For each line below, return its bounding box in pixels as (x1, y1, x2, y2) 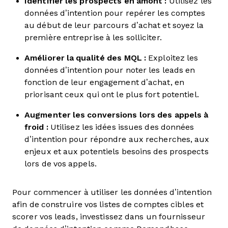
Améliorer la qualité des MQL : (24, 53, 147, 62)
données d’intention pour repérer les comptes (24, 9, 206, 17)
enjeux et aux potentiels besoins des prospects (24, 147, 209, 156)
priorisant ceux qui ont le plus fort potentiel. (24, 90, 199, 99)
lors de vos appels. (24, 159, 97, 168)
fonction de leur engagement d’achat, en (24, 78, 184, 87)
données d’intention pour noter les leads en (24, 66, 195, 74)
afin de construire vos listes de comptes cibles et (12, 200, 204, 209)
